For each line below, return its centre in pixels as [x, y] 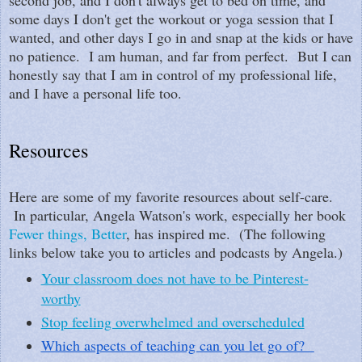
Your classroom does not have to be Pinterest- [175, 278]
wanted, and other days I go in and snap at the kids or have [181, 37]
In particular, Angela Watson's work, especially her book [177, 215]
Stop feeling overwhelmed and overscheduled [173, 321]
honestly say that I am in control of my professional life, [173, 74]
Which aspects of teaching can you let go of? [177, 345]
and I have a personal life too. [95, 93]
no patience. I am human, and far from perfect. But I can [180, 55]
